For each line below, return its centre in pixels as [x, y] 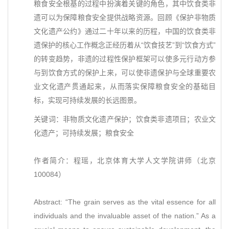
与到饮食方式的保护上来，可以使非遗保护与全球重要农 [125, 73]
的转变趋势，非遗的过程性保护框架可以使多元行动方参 [125, 59]
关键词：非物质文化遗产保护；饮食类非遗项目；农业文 [125, 119]
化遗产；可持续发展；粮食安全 [84, 133]
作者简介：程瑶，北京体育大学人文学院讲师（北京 [125, 161]
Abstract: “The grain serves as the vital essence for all [125, 202]
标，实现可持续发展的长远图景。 [87, 100]
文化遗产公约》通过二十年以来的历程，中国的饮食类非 [125, 31]
